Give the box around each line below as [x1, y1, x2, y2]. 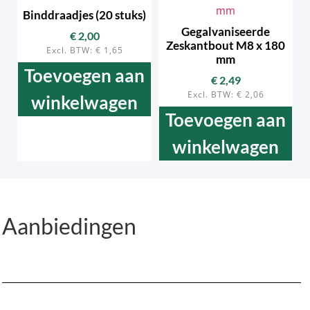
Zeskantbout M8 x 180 [166, 37, 285, 53]
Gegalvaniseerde [181, 24, 270, 39]
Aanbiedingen [2, 212, 136, 240]
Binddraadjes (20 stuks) [23, 7, 146, 22]
